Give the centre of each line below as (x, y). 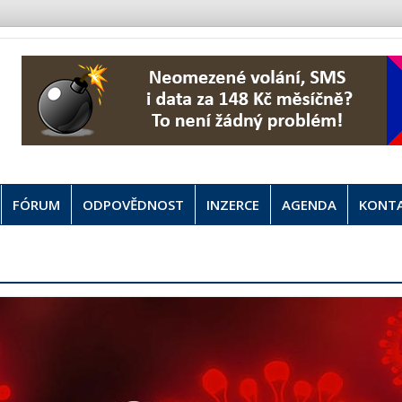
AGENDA (309, 205)
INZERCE (233, 205)
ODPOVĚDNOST (133, 205)
